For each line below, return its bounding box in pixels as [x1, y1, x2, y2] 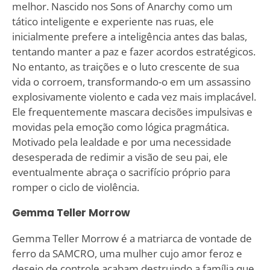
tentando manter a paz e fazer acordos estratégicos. [11, 44, 256, 58]
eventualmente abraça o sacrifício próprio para [11, 165, 230, 179]
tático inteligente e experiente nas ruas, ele [11, 14, 214, 28]
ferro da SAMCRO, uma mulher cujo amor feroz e [11, 246, 242, 260]
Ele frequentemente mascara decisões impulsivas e [11, 104, 253, 119]
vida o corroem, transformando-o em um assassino [11, 74, 251, 89]
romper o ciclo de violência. [11, 180, 139, 194]
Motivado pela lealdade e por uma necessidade [11, 134, 231, 149]
